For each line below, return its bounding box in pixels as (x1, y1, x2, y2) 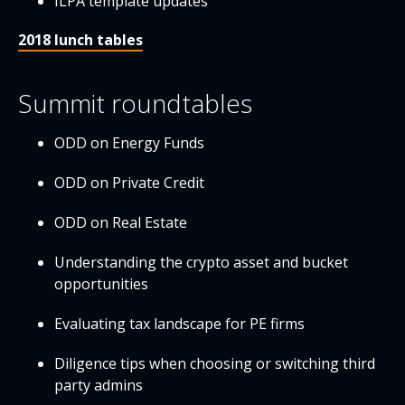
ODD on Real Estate (54, 212, 187, 232)
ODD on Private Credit (54, 173, 204, 193)
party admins (54, 375, 143, 395)
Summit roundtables (18, 86, 252, 120)
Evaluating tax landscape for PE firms (54, 314, 305, 334)
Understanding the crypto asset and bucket (54, 252, 348, 272)
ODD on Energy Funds (54, 133, 204, 153)
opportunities (54, 274, 148, 294)
